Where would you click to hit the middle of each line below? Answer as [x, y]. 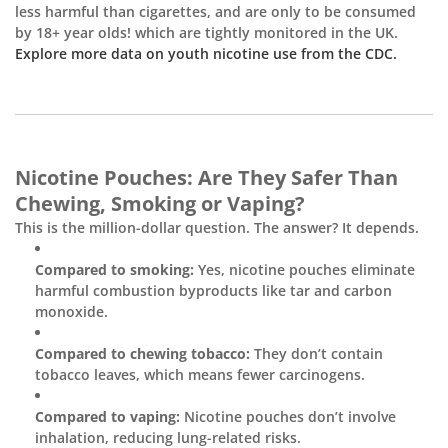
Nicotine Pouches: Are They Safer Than [206, 178]
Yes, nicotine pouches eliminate [304, 270]
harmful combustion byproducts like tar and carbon [213, 291]
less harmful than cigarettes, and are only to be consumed [215, 12]
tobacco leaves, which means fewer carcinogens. [200, 375]
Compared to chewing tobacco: [142, 354]
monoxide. [71, 312]
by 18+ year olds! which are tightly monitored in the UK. [206, 33]
